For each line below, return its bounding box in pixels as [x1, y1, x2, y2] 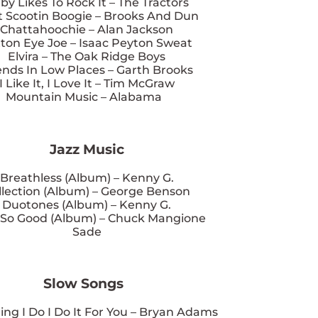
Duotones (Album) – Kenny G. [2, 197, 171, 212]
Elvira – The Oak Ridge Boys [8, 50, 165, 64]
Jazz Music [49, 141, 124, 158]
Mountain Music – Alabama [6, 90, 168, 104]
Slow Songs [43, 275, 131, 292]
